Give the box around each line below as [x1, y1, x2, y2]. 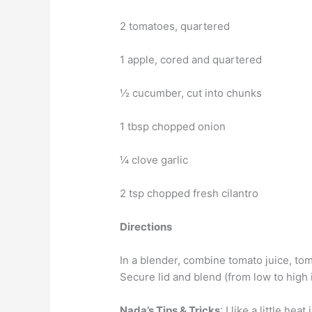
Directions [120, 220, 173, 234]
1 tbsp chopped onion [120, 120, 226, 134]
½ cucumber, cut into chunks [120, 86, 263, 100]
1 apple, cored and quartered [120, 53, 263, 67]
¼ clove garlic [120, 153, 189, 167]
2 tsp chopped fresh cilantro [120, 187, 259, 201]
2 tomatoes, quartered [120, 19, 231, 33]
